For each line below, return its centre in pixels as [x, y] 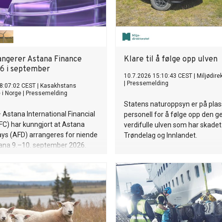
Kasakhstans [58, 86]
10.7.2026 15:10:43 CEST [158, 76]
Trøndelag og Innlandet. [161, 135]
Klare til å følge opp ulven [171, 59]
